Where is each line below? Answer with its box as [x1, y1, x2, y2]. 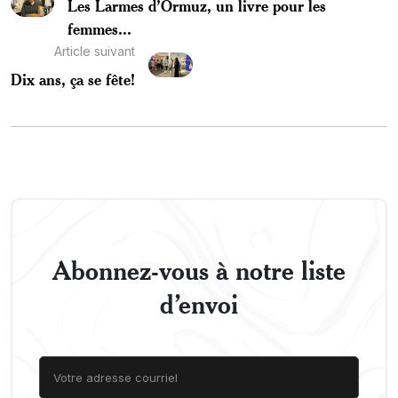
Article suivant [54, 43, 135, 59]
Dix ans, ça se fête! [11, 68, 135, 89]
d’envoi [160, 287, 238, 320]
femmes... [67, 18, 131, 38]
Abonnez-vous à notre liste [52, 253, 346, 286]
